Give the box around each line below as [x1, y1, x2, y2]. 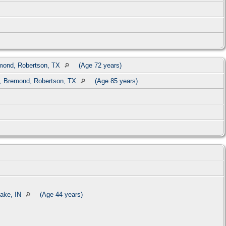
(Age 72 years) [77, 62, 124, 70]
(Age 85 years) [93, 77, 140, 85]
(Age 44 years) [38, 191, 83, 199]
